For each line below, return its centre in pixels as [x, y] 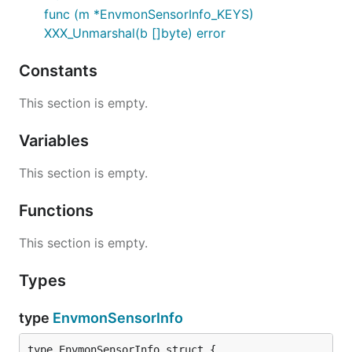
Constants [60, 71]
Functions [58, 211]
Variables [56, 141]
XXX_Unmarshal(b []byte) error [135, 33]
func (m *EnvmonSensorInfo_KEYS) [149, 14]
